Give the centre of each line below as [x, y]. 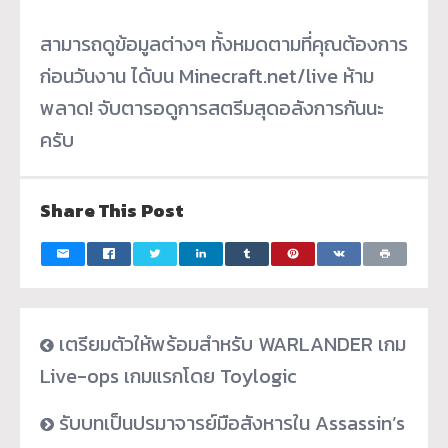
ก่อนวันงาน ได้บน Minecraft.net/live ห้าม [207, 75]
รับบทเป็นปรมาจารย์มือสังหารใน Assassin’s [232, 422]
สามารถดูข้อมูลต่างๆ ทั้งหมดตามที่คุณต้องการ [224, 43]
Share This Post [112, 210]
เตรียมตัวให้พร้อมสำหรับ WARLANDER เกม [232, 343]
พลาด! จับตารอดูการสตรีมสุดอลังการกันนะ [212, 107]
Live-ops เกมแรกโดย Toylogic [168, 375]
